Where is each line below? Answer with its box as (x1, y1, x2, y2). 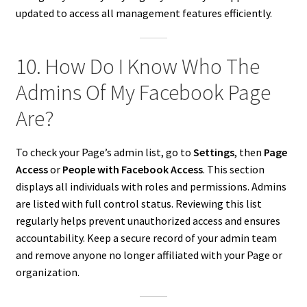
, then (234, 145, 264, 159)
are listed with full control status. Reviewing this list (15, 196, 262, 210)
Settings (193, 145, 234, 159)
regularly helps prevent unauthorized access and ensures (15, 213, 280, 228)
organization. (15, 265, 79, 279)
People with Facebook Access (62, 162, 203, 176)
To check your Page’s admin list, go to (15, 145, 193, 159)
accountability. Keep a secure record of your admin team (15, 230, 277, 245)
